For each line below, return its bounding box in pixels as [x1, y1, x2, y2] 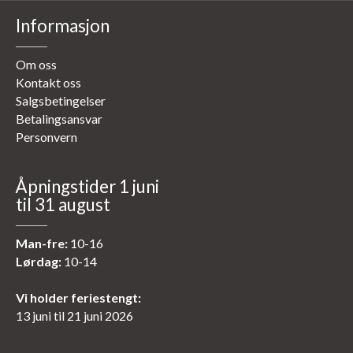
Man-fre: [16, 236, 68, 251]
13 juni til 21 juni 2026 [16, 308, 133, 324]
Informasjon [16, 15, 110, 37]
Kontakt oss [16, 75, 81, 91]
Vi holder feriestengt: [16, 290, 141, 306]
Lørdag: [16, 254, 61, 269]
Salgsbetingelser [16, 93, 106, 109]
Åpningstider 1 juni [16, 176, 159, 198]
